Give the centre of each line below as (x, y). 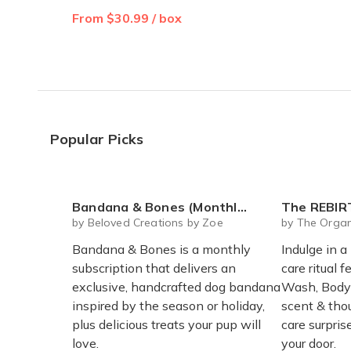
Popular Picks (97, 139)
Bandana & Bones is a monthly (161, 249)
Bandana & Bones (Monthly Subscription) (155, 206)
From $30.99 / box (127, 18)
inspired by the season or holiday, (168, 305)
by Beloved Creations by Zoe (148, 222)
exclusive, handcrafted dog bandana (176, 286)
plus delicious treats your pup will (166, 324)
